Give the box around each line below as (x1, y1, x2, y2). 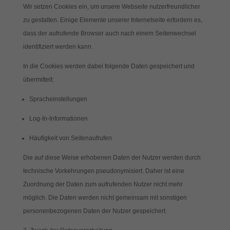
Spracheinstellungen (29, 95, 87, 103)
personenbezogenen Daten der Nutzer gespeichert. (23, 207, 167, 215)
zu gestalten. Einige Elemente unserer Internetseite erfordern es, (23, 16, 202, 24)
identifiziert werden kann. (23, 43, 93, 50)
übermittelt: (23, 76, 54, 83)
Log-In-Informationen (29, 115, 88, 122)
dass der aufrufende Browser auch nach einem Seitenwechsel (23, 30, 196, 37)
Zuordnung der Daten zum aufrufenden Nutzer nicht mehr (23, 181, 183, 188)
